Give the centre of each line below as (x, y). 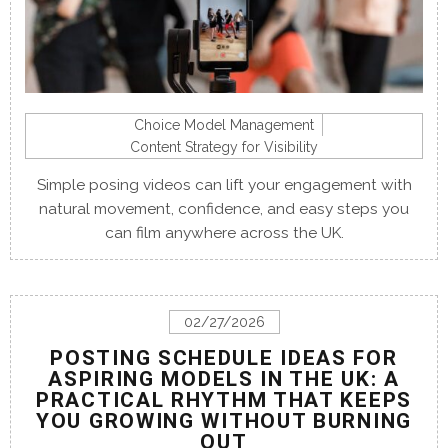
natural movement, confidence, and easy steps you (224, 209)
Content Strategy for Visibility (224, 147)
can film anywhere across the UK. (224, 233)
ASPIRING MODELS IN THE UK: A (224, 379)
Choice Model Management (223, 125)
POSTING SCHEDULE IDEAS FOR (224, 358)
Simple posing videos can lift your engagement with (224, 185)
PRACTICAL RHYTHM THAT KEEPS (224, 400)
